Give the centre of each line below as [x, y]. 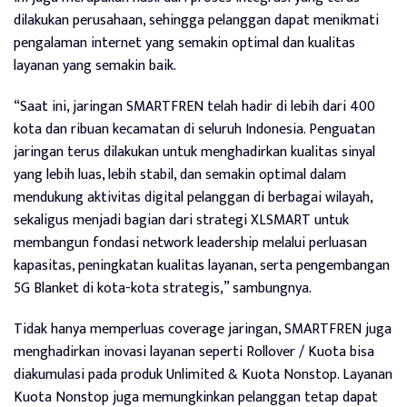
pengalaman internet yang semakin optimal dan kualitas [184, 44]
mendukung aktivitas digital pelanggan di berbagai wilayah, [193, 198]
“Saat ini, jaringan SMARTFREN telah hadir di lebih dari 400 [194, 107]
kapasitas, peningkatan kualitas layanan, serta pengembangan [202, 266]
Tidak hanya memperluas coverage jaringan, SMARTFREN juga [203, 330]
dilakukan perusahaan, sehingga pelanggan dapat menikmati [196, 21]
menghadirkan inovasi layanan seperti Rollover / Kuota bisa [194, 352]
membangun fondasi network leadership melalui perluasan [190, 243]
